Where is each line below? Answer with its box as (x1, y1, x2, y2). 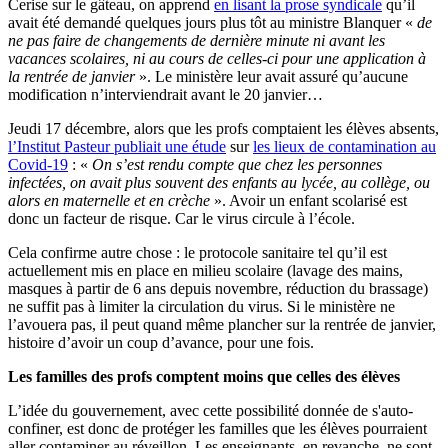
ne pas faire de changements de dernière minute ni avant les (8, 32, 385, 50)
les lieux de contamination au (253, 138, 436, 156)
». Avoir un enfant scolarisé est (214, 192, 407, 210)
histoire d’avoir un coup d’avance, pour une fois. (8, 334, 314, 352)
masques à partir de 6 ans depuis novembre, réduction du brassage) (8, 280, 428, 298)
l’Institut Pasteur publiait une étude (8, 138, 226, 156)
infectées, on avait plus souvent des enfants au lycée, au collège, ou (8, 174, 430, 192)
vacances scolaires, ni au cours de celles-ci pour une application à (8, 50, 426, 68)
